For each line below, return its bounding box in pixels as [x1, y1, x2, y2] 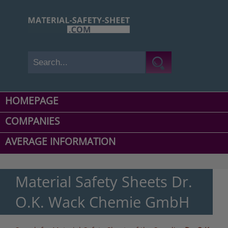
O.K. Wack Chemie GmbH [15, 192, 189, 212]
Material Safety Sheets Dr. [15, 172, 192, 192]
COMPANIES [5, 115, 60, 128]
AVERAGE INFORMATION [5, 135, 116, 149]
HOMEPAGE [5, 94, 59, 108]
